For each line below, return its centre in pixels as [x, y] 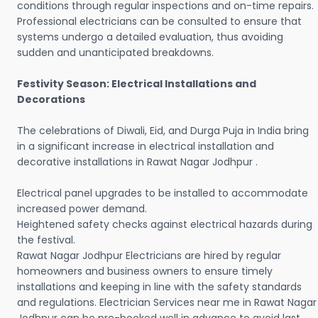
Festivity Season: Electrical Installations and [137, 84]
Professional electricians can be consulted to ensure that [159, 22]
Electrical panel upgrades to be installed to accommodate [163, 193]
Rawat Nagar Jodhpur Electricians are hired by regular [149, 256]
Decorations [51, 100]
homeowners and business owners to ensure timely [145, 272]
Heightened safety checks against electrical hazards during [165, 225]
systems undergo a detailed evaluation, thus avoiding [150, 37]
